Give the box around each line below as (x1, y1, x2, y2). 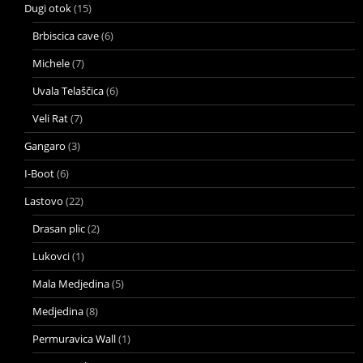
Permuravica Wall (32, 331, 116, 346)
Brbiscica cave (32, 28, 99, 43)
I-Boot (24, 165, 54, 181)
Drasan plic (32, 220, 85, 236)
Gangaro (24, 138, 66, 153)
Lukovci (32, 248, 70, 263)
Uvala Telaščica (32, 83, 104, 98)
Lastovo (24, 193, 63, 208)
